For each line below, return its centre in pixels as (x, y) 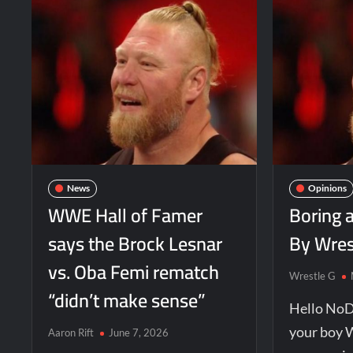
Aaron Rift (71, 332)
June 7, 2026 (139, 332)
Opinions (328, 188)
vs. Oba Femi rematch (134, 272)
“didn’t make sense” (127, 300)
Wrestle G (313, 275)
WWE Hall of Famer (126, 215)
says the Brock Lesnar (136, 243)
